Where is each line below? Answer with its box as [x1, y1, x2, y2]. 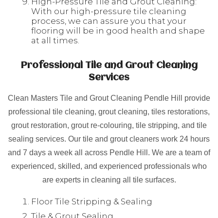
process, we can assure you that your [31, 16, 186, 26]
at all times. [31, 36, 79, 45]
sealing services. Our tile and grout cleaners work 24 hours [8, 135, 210, 143]
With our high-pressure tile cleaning [31, 6, 186, 16]
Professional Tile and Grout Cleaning [20, 61, 198, 71]
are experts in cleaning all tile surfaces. [42, 176, 176, 184]
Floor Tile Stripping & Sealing [31, 197, 152, 206]
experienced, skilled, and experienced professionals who [11, 162, 207, 170]
